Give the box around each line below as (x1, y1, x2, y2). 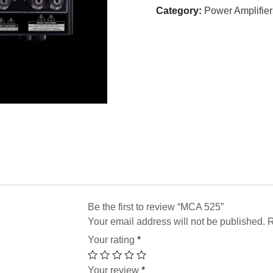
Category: (156, 5, 202, 16)
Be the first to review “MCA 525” (88, 201, 224, 212)
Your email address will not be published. (88, 216, 265, 227)
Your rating (88, 234, 137, 245)
